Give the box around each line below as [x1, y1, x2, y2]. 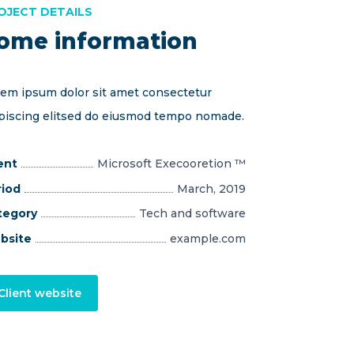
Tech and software [139, 206, 246, 220]
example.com [170, 231, 246, 246]
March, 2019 [177, 181, 246, 196]
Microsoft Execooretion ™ [97, 156, 246, 171]
